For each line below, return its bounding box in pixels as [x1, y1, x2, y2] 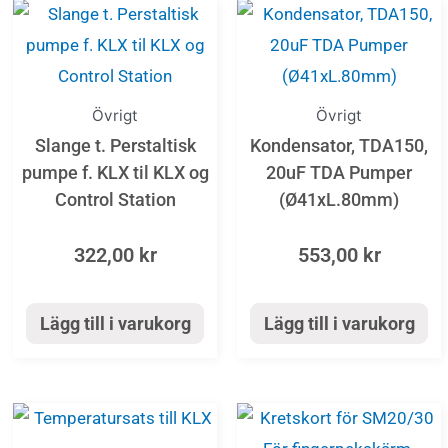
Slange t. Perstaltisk [34, 135, 196, 157]
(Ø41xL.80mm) [279, 189, 399, 211]
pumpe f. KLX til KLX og [21, 162, 209, 184]
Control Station [54, 189, 176, 211]
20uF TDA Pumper [266, 162, 412, 184]
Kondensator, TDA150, [250, 135, 428, 157]
